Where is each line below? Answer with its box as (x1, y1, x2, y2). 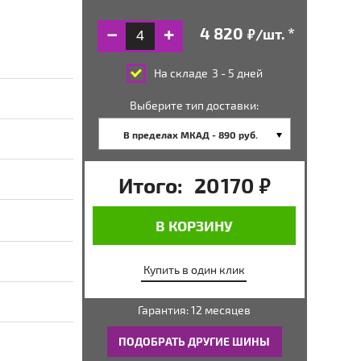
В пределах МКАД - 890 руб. (122, 129, 258, 140)
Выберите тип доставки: (130, 98, 259, 112)
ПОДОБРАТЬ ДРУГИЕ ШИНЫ (118, 334, 271, 348)
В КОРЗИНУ (155, 217, 233, 234)
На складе (153, 66, 208, 80)
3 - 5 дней (211, 66, 263, 80)
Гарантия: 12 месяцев (138, 303, 251, 317)
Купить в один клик (143, 263, 245, 276)
